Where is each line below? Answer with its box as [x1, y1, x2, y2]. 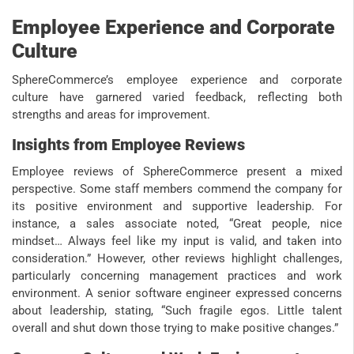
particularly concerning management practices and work [12, 269, 342, 284]
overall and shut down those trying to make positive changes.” [12, 321, 338, 336]
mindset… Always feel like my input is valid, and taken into [12, 234, 342, 249]
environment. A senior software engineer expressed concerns [12, 286, 342, 301]
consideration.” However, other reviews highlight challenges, [12, 251, 342, 266]
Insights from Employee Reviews [12, 135, 245, 155]
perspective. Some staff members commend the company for [12, 182, 342, 197]
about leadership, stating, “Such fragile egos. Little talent [12, 303, 342, 318]
